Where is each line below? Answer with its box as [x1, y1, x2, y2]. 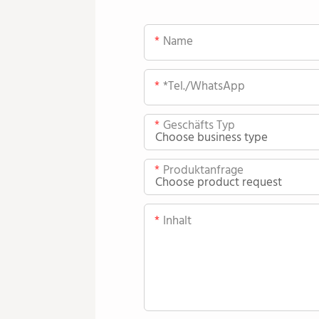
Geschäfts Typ [162, 116, 235, 136]
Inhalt [162, 211, 192, 231]
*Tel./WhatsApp [162, 77, 245, 97]
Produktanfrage [162, 161, 244, 181]
